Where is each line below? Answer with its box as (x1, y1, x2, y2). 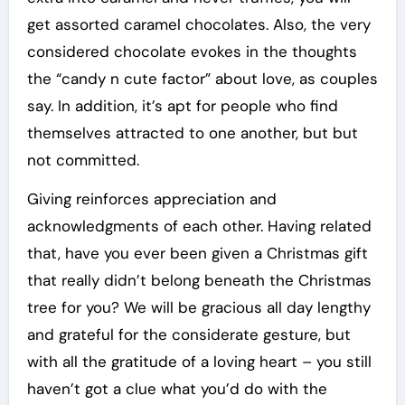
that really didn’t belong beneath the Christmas (26, 270, 372, 290)
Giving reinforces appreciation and (26, 189, 277, 209)
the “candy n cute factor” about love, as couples (26, 69, 378, 89)
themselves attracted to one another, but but (26, 123, 358, 143)
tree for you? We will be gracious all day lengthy (26, 297, 371, 317)
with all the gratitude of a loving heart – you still (26, 352, 372, 372)
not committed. (26, 150, 139, 170)
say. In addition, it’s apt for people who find (26, 96, 338, 116)
